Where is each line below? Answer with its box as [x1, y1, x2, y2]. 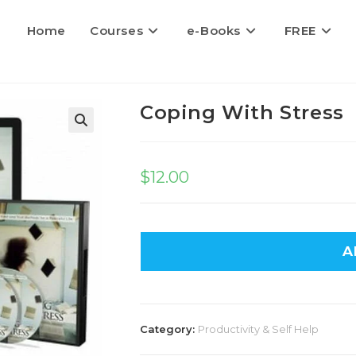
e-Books [186, 23, 241, 38]
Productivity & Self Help [198, 323, 319, 335]
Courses [89, 23, 144, 38]
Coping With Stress [140, 101, 344, 124]
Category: [140, 323, 198, 335]
